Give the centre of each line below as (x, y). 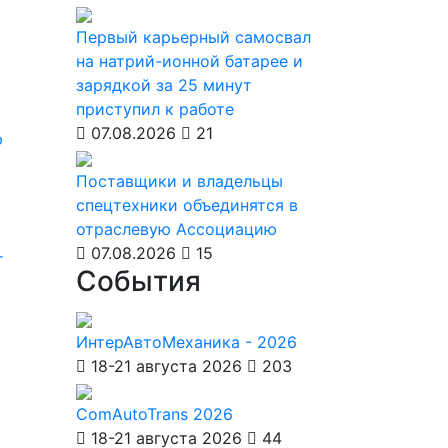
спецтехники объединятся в (187, 205)
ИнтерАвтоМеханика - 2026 (186, 342)
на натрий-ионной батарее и (189, 61)
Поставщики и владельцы (179, 181)
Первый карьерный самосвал (193, 37)
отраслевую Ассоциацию (176, 229)
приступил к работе (155, 109)
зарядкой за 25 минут (164, 85)
